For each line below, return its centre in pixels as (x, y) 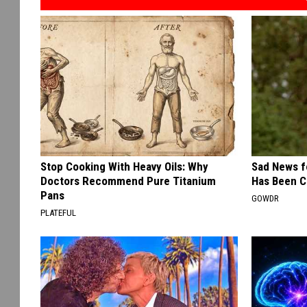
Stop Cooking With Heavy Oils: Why (124, 166)
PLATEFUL (58, 212)
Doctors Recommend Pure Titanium (128, 181)
